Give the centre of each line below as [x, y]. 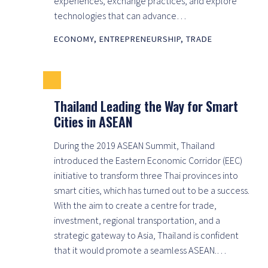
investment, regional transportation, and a [137, 220]
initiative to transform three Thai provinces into [146, 175]
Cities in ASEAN [93, 121]
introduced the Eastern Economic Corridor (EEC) [148, 160]
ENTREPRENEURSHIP [140, 39]
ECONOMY [74, 39]
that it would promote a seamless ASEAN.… [140, 250]
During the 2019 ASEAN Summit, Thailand [134, 145]
